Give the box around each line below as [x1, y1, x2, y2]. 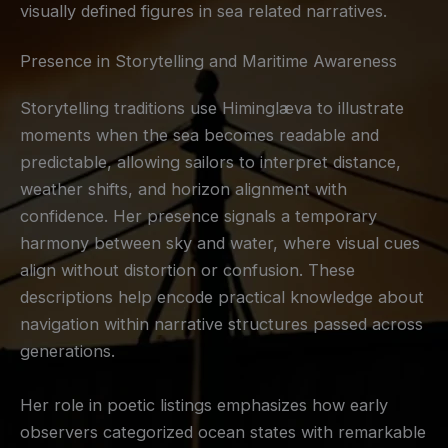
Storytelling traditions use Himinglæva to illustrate [20, 98, 404, 119]
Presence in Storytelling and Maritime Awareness [20, 50, 397, 71]
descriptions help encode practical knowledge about [20, 287, 424, 308]
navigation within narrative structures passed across [20, 314, 423, 335]
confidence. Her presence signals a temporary [20, 206, 377, 227]
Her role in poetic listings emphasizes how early [20, 394, 388, 415]
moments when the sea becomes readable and [20, 125, 379, 146]
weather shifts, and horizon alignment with [20, 179, 347, 200]
